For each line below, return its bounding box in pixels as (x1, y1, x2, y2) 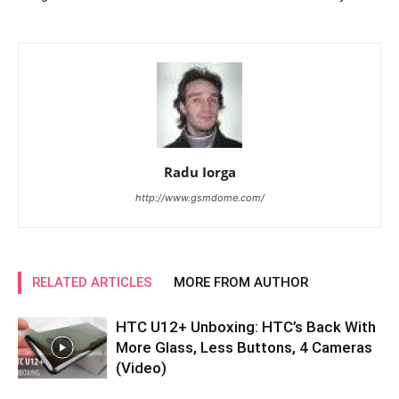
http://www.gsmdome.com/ (134, 191, 265, 204)
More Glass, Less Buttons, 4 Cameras (116, 338, 372, 356)
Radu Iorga (163, 163, 236, 181)
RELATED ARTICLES (32, 274, 152, 290)
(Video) (116, 359, 167, 377)
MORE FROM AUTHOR (174, 274, 308, 290)
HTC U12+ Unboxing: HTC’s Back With (116, 318, 376, 336)
